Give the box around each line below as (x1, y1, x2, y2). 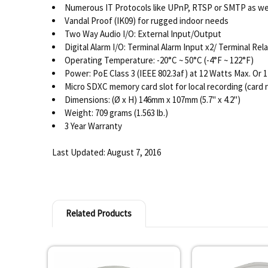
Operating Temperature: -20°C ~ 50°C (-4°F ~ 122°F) (64, 54, 254, 66)
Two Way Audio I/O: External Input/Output (64, 28, 221, 39)
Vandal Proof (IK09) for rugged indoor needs (64, 14, 229, 26)
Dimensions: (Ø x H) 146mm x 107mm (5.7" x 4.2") (64, 93, 240, 105)
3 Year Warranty (64, 120, 122, 132)
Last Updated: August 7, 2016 (51, 147, 161, 159)
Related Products (66, 207, 132, 219)
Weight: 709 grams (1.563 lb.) (64, 106, 168, 118)
